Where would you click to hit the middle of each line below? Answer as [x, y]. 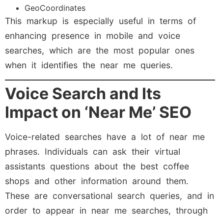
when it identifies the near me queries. [89, 65]
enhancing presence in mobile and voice [93, 35]
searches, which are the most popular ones [100, 50]
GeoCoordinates [55, 8]
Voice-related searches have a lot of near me [105, 137]
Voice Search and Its [83, 94]
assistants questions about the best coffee [97, 166]
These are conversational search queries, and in [110, 196]
